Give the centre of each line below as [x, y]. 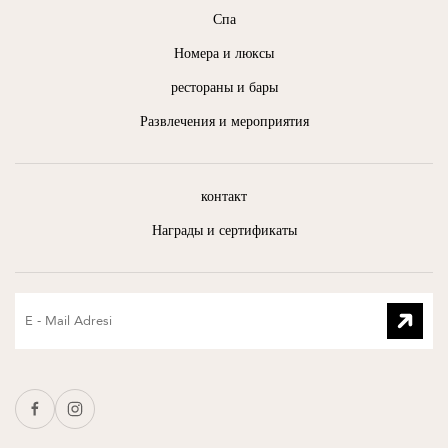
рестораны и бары [224, 87]
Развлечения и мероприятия [224, 121]
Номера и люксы [224, 53]
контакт [224, 196]
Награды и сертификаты [224, 230]
